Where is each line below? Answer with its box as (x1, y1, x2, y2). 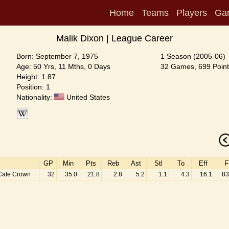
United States (64, 93, 110, 101)
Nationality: (16, 93, 54, 101)
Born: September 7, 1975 (16, 52, 98, 60)
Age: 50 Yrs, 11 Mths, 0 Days (16, 62, 110, 71)
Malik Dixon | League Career (56, 33, 173, 43)
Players (176, 8, 207, 18)
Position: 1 (16, 83, 50, 91)
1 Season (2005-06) (160, 52, 225, 60)
